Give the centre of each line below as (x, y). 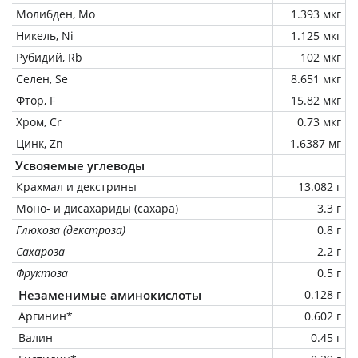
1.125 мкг (316, 35)
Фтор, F (36, 100)
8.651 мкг (316, 78)
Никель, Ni (45, 35)
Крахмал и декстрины (76, 186)
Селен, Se (42, 78)
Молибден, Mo (56, 14)
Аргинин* (46, 316)
